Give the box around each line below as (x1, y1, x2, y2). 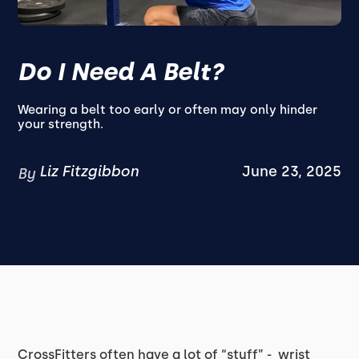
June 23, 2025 (241, 163, 341, 180)
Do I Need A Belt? (18, 57, 224, 87)
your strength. (18, 117, 104, 131)
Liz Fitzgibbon (39, 163, 139, 180)
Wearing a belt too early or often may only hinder (18, 103, 318, 117)
